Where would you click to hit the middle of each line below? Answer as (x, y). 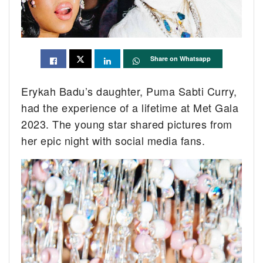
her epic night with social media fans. (113, 141)
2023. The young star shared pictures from (127, 124)
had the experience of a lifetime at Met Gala (130, 108)
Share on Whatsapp (181, 59)
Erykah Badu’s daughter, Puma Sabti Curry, (129, 91)
